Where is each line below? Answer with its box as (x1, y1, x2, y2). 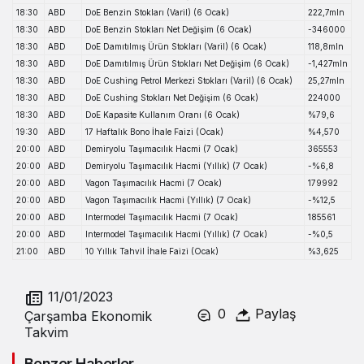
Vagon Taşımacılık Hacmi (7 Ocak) (85, 178, 222, 188)
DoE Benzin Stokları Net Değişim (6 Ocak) (85, 24, 252, 35)
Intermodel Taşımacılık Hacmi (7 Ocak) (85, 212, 238, 223)
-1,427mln (308, 58, 348, 69)
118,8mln (308, 41, 344, 52)
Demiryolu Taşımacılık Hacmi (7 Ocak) (85, 144, 238, 154)
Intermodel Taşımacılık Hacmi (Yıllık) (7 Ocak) (85, 229, 267, 240)
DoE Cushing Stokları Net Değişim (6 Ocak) (85, 93, 258, 103)
